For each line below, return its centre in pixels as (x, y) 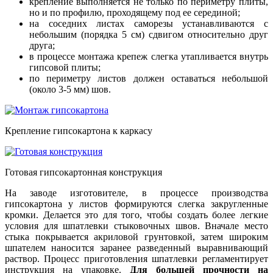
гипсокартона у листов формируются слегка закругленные (136, 204)
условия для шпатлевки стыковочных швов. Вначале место (136, 225)
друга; (42, 45)
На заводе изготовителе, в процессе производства (136, 193)
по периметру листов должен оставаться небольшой (149, 78)
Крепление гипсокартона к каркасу (79, 130)
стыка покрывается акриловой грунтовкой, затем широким (136, 236)
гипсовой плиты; (65, 67)
